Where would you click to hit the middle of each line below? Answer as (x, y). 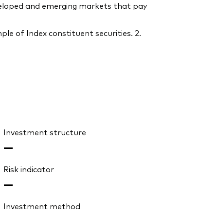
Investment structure (45, 132)
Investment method (42, 206)
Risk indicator (28, 169)
